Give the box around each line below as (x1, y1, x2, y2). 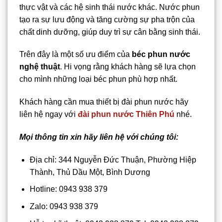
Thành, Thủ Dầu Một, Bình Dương (29, 167, 150, 176)
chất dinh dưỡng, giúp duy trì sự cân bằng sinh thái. (19, 27, 200, 36)
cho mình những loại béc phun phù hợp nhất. (19, 75, 177, 84)
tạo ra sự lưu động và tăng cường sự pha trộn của (19, 15, 195, 24)
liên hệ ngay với (19, 110, 78, 119)
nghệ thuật (19, 62, 60, 71)
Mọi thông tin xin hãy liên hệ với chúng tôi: (19, 133, 178, 142)
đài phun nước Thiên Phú (78, 110, 174, 119)
